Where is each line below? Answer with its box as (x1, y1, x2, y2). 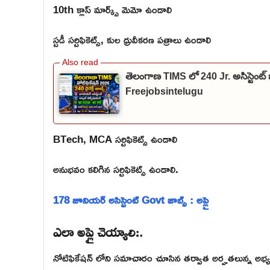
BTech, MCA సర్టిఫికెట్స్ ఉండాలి (53, 128, 177, 149)
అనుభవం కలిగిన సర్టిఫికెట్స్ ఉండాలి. (53, 159, 178, 180)
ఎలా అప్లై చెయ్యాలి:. (53, 216, 143, 245)
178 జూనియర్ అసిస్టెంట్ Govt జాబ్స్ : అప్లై (53, 189, 209, 210)
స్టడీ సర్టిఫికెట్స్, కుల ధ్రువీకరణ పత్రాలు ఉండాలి (53, 30, 211, 50)
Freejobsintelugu (125, 86, 203, 96)
